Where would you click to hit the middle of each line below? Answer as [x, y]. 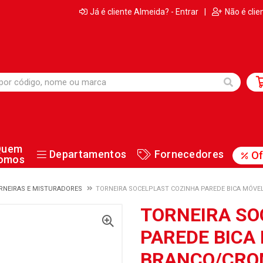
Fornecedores [189, 154]
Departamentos [88, 154]
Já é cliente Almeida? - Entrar [144, 11]
